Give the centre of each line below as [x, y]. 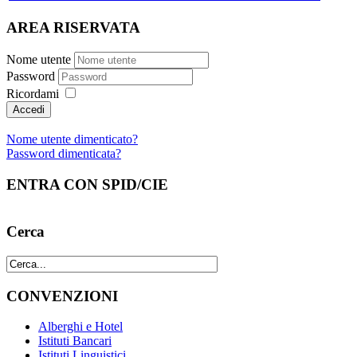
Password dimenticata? [64, 154]
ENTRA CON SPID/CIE [87, 184]
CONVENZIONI [62, 296]
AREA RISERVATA [73, 28]
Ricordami [33, 94]
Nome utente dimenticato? [72, 139]
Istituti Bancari [75, 341]
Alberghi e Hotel [80, 327]
